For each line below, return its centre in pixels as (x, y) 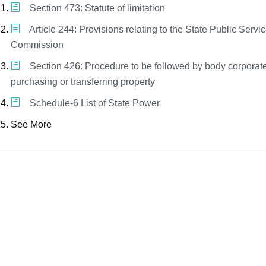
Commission (37, 45)
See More (31, 125)
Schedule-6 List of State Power (94, 103)
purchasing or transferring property (83, 82)
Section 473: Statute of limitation (96, 8)
